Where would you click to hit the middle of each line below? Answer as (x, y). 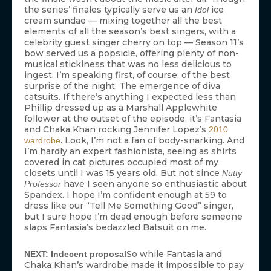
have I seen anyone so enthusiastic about (155, 184)
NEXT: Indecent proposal (75, 254)
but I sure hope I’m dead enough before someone (133, 217)
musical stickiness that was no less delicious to (128, 64)
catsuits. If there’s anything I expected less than (130, 97)
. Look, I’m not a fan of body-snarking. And (152, 141)
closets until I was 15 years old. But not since (123, 173)
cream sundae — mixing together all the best (123, 21)
